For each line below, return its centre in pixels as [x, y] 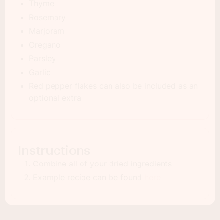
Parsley [42, 58]
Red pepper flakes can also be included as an [113, 86]
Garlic [40, 72]
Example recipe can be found [89, 177]
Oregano [45, 44]
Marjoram [47, 31]
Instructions [54, 150]
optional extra [55, 97]
